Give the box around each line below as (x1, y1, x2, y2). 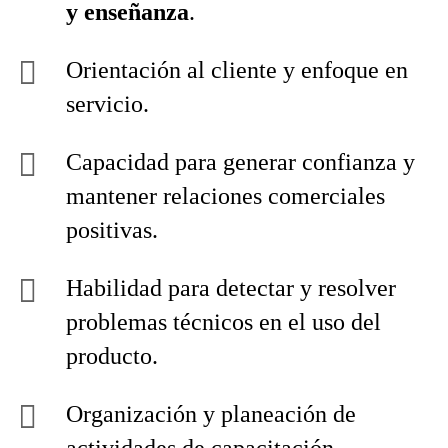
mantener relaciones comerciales (66, 183, 385, 209)
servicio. (66, 91, 149, 117)
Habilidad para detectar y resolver (66, 275, 396, 301)
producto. (66, 343, 158, 369)
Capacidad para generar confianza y (66, 149, 415, 175)
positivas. (66, 217, 158, 243)
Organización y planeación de (66, 401, 356, 427)
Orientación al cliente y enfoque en (66, 57, 408, 83)
